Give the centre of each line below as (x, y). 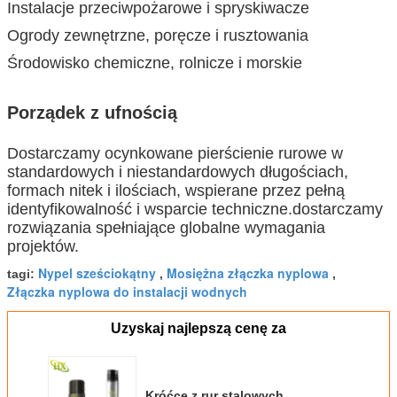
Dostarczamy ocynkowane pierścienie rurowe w (175, 153)
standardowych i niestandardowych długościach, (178, 171)
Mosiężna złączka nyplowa (248, 272)
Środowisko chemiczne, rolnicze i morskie (155, 62)
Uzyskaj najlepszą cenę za (198, 328)
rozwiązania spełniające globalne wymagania (166, 227)
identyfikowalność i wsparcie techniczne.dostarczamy (195, 209)
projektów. (43, 246)
